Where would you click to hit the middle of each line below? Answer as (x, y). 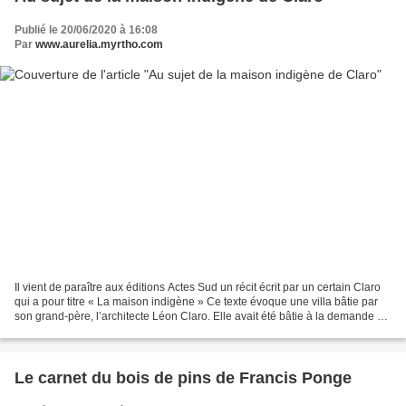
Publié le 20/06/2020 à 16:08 (86, 30)
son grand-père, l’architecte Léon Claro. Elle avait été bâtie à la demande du (202, 316)
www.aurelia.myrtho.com (99, 45)
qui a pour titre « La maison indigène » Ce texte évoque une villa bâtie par (196, 301)
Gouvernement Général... (77, 330)
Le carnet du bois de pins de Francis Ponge (183, 377)
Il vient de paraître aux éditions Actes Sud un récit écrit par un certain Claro (198, 287)
